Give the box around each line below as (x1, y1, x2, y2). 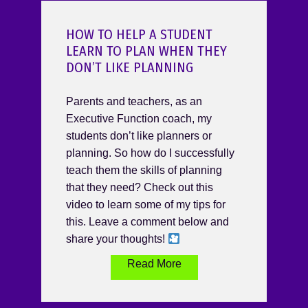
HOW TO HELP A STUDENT (66, 26, 212, 43)
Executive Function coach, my (66, 113, 212, 125)
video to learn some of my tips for (66, 199, 225, 211)
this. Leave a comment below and (66, 216, 229, 228)
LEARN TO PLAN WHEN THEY (66, 43, 227, 60)
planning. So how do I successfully (66, 147, 234, 159)
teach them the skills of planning (66, 164, 222, 177)
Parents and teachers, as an (66, 96, 202, 108)
